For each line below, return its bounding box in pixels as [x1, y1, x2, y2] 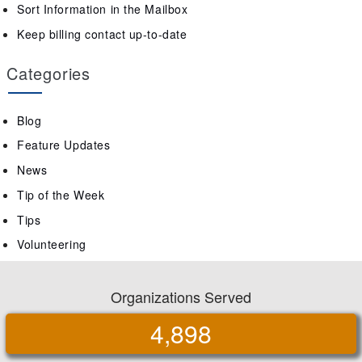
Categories [6, 61, 90, 85]
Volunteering [17, 236, 86, 253]
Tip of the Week [17, 186, 105, 203]
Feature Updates [17, 137, 111, 154]
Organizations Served [111, 286, 251, 308]
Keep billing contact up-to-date [17, 25, 187, 42]
